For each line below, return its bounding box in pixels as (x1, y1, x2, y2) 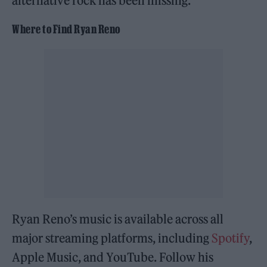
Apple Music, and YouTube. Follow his (12, 249, 214, 265)
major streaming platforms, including (12, 230, 212, 246)
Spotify (212, 230, 250, 246)
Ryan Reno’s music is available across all (12, 211, 224, 226)
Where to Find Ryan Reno (12, 22, 120, 36)
